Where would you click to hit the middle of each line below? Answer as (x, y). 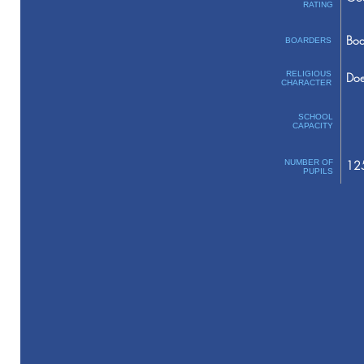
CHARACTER (306, 82)
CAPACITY (312, 126)
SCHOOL (315, 117)
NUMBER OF (308, 162)
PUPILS (318, 171)
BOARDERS (308, 40)
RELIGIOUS (308, 74)
